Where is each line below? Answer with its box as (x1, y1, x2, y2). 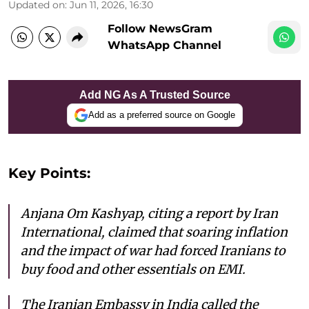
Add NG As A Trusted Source (79, 88, 230, 101)
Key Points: (8, 164, 90, 181)
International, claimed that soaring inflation (21, 223, 288, 240)
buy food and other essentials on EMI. (21, 261, 246, 277)
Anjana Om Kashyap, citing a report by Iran (21, 205, 278, 221)
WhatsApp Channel (108, 38, 221, 52)
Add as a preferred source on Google (88, 110, 235, 120)
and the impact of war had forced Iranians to (21, 242, 286, 259)
